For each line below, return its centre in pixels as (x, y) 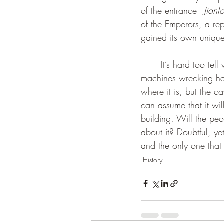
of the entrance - (172, 10)
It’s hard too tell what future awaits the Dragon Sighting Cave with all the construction (151, 64)
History (153, 159)
